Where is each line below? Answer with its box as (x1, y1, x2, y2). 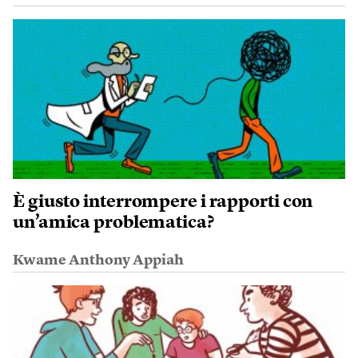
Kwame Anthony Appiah (13, 253, 184, 268)
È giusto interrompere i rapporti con (13, 193, 313, 211)
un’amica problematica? (13, 214, 214, 232)
